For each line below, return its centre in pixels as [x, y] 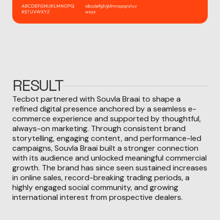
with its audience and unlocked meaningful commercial [110, 158]
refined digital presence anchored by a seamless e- [105, 109]
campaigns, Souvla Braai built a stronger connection [106, 148]
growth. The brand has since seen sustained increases [110, 168]
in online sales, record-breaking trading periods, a [101, 178]
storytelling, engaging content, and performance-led [107, 138]
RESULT [38, 86]
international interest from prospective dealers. [98, 197]
